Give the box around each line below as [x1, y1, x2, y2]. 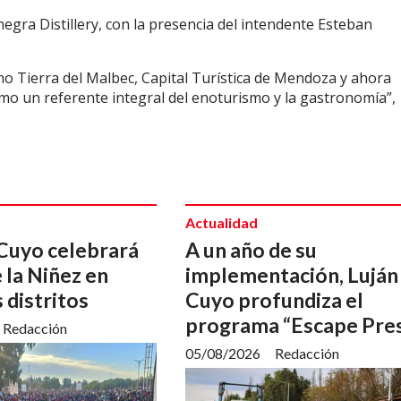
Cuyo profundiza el [185, 286, 363, 312]
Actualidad [185, 214, 258, 231]
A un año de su [185, 236, 317, 262]
